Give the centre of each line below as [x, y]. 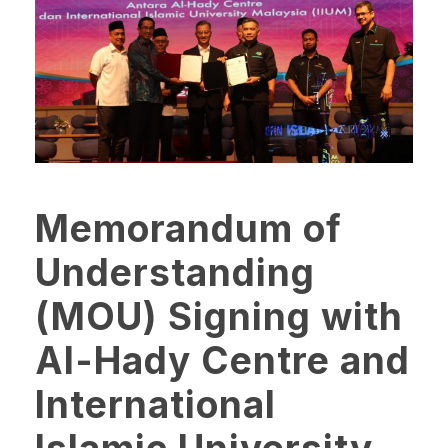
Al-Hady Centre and [222, 361]
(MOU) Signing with [219, 317]
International [155, 405]
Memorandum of [188, 229]
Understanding [175, 273]
